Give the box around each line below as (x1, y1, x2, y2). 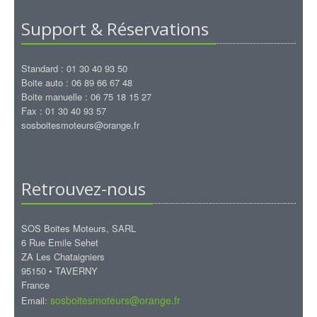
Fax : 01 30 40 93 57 (21, 104, 106, 117)
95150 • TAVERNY (21, 264, 98, 277)
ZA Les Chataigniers (21, 250, 105, 263)
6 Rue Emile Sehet (21, 236, 98, 249)
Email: (21, 294, 50, 307)
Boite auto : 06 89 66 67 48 (21, 76, 132, 89)
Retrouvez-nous (21, 177, 146, 200)
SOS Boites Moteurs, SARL (21, 221, 136, 235)
